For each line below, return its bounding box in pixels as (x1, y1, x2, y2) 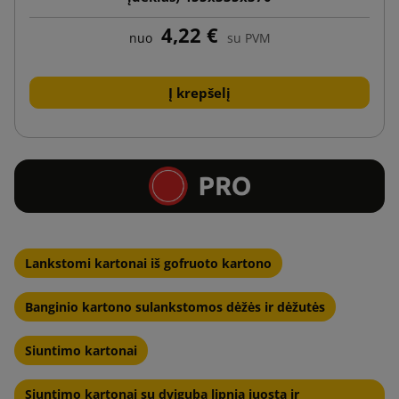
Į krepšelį (168, 83, 231, 102)
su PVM (226, 28, 271, 46)
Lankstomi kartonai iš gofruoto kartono (25, 254, 272, 272)
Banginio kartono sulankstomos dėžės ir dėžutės (25, 297, 325, 315)
